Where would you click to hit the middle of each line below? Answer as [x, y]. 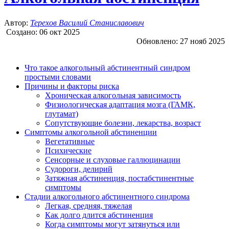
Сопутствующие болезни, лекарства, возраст [123, 123]
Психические [68, 150]
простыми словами [58, 77]
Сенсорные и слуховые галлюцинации [113, 159]
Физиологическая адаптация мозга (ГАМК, [120, 104]
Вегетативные [70, 141]
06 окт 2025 [60, 32]
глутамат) [62, 113]
